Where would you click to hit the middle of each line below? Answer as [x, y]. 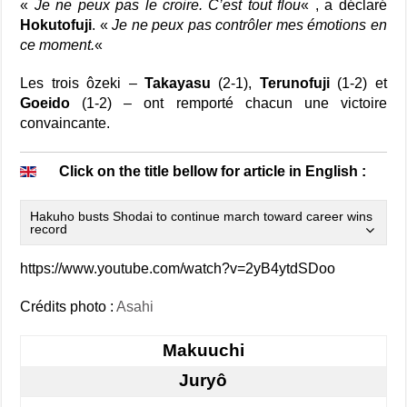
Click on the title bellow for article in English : [215, 171]
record [49, 229]
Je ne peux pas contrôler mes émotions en [249, 25]
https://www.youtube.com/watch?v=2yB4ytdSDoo [178, 268]
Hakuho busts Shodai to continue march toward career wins [202, 216]
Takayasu [178, 83]
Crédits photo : [69, 307]
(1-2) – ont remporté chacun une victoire [228, 103]
